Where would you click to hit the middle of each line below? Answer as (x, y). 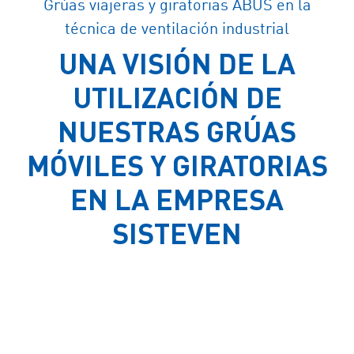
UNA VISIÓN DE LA (177, 62)
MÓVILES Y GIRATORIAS (177, 164)
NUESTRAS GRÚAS (177, 130)
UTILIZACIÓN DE (177, 96)
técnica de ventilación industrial (177, 30)
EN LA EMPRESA (177, 198)
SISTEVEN (177, 232)
